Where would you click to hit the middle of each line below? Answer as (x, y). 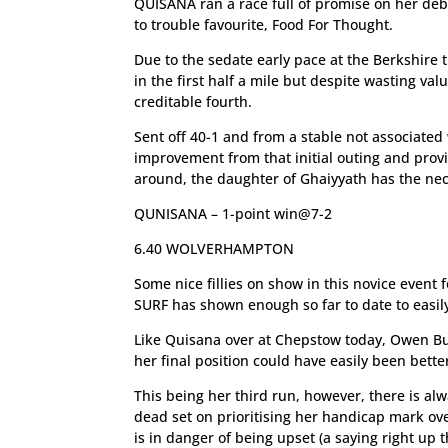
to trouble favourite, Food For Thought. (264, 24)
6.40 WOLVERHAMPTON (214, 248)
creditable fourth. (193, 101)
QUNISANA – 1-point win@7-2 (233, 213)
